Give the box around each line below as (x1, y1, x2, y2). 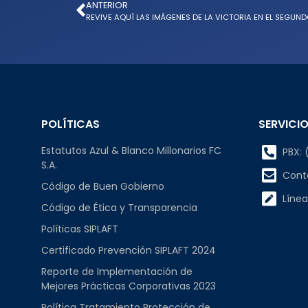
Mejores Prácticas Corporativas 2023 (41, 279, 216, 294)
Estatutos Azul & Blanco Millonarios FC (41, 144, 221, 158)
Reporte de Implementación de (41, 265, 192, 279)
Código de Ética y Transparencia (41, 201, 197, 215)
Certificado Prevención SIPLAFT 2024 (41, 243, 216, 258)
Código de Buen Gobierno (41, 179, 164, 194)
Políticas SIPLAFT (41, 222, 118, 236)
